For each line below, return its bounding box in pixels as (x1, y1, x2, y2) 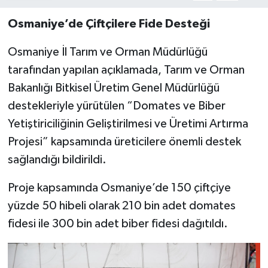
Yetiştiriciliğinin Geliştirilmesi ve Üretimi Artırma (7, 118, 248, 130)
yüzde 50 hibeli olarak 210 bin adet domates (7, 200, 236, 212)
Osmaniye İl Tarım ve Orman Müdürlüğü (7, 46, 208, 59)
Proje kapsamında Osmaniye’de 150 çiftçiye (7, 182, 231, 194)
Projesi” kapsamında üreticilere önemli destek (7, 136, 241, 148)
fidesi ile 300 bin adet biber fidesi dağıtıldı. (7, 218, 228, 230)
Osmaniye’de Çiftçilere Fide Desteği (7, 18, 210, 31)
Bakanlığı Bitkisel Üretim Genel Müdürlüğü (7, 82, 220, 95)
